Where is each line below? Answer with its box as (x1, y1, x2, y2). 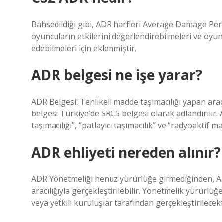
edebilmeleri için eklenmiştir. (31, 43, 136, 54)
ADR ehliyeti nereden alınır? (31, 143, 221, 162)
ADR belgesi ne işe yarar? (31, 65, 202, 84)
